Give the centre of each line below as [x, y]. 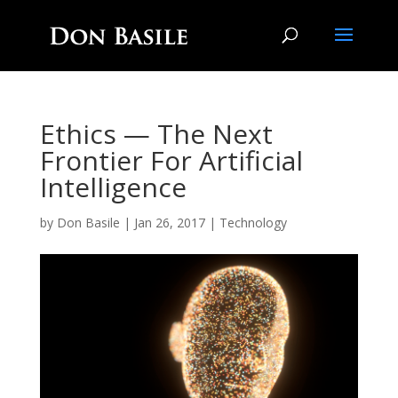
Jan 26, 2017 [169, 223]
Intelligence [113, 187]
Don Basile [88, 223]
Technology [253, 223]
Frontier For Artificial [171, 160]
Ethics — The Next [156, 134]
